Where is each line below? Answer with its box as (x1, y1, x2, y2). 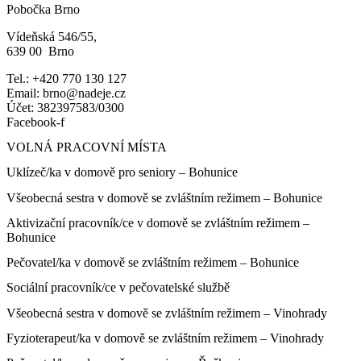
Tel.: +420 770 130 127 (6, 71, 127, 85)
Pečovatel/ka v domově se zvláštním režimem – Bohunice (6, 255, 299, 270)
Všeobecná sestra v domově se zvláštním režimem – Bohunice (6, 190, 322, 205)
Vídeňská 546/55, (6, 29, 97, 44)
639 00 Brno (6, 44, 74, 58)
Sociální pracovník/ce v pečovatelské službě (6, 280, 230, 295)
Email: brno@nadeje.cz (6, 85, 126, 100)
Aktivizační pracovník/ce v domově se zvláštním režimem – (6, 215, 309, 230)
